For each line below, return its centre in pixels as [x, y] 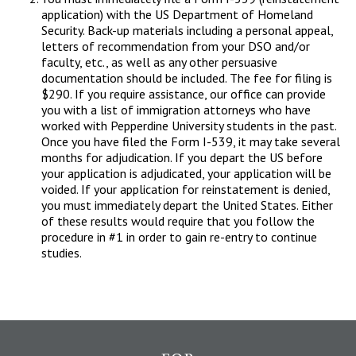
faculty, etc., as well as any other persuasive [159, 62]
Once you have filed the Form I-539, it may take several [191, 141]
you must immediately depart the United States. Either [187, 205]
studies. [62, 253]
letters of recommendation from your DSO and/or [176, 46]
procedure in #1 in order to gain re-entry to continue [179, 237]
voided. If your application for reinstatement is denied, [186, 189]
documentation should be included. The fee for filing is [187, 78]
